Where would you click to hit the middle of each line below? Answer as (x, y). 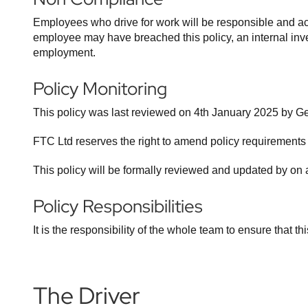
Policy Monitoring (100, 89)
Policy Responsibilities (118, 206)
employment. (64, 53)
